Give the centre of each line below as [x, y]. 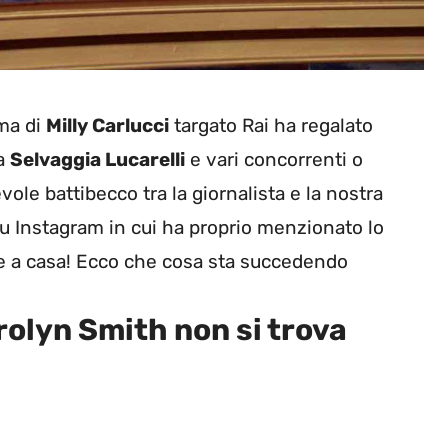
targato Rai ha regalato [271, 126]
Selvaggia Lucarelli [97, 160]
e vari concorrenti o [274, 160]
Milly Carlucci [107, 126]
